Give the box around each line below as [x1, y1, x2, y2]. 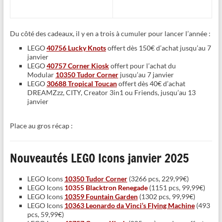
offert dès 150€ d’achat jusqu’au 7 [106, 44, 211, 53]
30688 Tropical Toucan [46, 79, 117, 88]
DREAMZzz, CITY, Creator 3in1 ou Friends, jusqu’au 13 [27, 88, 196, 97]
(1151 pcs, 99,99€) [147, 183, 205, 192]
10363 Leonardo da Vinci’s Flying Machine [64, 201, 195, 210]
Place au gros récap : [9, 121, 73, 130]
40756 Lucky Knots [46, 44, 106, 53]
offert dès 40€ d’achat [116, 79, 185, 88]
